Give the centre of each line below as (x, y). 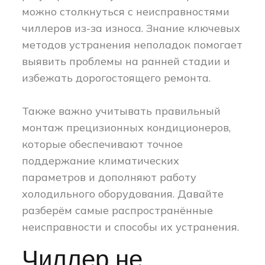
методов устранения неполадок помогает (132, 45)
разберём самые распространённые (118, 211)
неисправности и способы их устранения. (131, 227)
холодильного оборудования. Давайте (123, 194)
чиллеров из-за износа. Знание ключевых (131, 28)
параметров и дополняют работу (109, 177)
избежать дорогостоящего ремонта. (117, 78)
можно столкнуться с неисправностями (126, 12)
